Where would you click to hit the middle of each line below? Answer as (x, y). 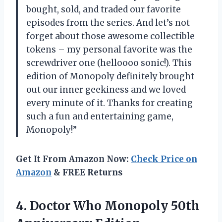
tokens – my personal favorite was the (109, 49)
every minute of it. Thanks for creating (110, 103)
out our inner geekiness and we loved (106, 89)
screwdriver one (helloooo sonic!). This (109, 63)
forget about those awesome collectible (111, 36)
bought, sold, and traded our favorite (104, 9)
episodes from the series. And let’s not (108, 23)
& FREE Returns (87, 172)
